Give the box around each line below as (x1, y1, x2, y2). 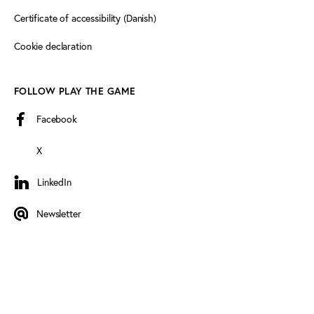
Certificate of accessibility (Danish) (14, 11, 156, 25)
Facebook (36, 111, 77, 125)
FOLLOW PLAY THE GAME (14, 84, 136, 97)
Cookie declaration (14, 39, 92, 53)
